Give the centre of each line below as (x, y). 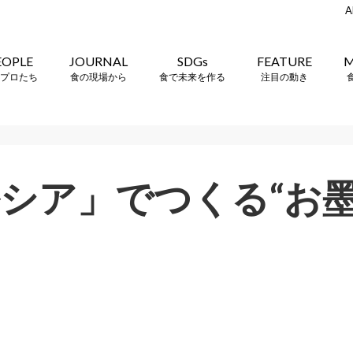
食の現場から (98, 76)
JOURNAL (98, 61)
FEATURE (284, 61)
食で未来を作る (192, 76)
